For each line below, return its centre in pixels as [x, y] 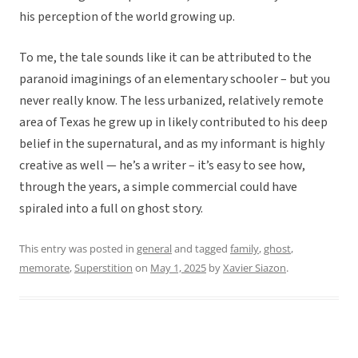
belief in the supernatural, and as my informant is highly [172, 144]
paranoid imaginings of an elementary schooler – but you [175, 80]
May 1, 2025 [178, 268]
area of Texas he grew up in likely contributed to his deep [173, 123]
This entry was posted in [78, 249]
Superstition [103, 268]
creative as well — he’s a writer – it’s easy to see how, [162, 166]
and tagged [201, 249]
